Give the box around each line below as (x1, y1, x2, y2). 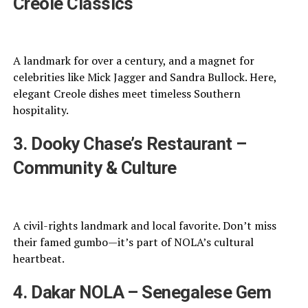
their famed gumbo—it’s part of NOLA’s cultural (12, 234, 254, 250)
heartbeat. (12, 250, 65, 266)
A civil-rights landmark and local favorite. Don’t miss (12, 217, 276, 233)
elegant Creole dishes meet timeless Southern (12, 86, 241, 102)
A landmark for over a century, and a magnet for (12, 53, 254, 69)
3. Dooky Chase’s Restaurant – (12, 133, 247, 155)
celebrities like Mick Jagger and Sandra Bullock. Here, (12, 69, 276, 85)
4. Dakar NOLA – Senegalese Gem (12, 281, 272, 302)
